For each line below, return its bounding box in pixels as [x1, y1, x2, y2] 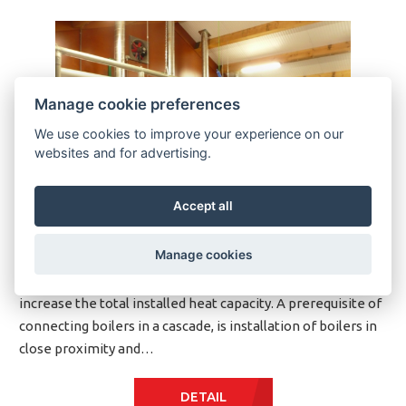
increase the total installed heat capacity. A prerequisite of [19, 295, 382, 312]
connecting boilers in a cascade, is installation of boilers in [19, 318, 377, 334]
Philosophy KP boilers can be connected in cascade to [19, 273, 351, 289]
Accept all [173, 198, 233, 214]
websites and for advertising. [34, 144, 212, 160]
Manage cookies [154, 246, 252, 262]
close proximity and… [19, 341, 154, 357]
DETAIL [179, 388, 227, 404]
